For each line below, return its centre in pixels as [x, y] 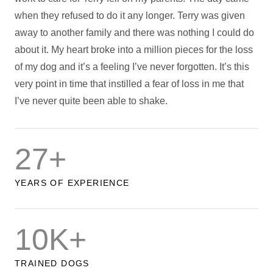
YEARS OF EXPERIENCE [72, 183]
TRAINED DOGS [52, 263]
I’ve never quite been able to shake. [91, 101]
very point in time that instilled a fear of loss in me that [129, 84]
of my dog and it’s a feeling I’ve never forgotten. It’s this [132, 67]
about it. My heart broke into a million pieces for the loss [134, 50]
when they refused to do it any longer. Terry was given [130, 16]
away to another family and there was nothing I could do [134, 33]
